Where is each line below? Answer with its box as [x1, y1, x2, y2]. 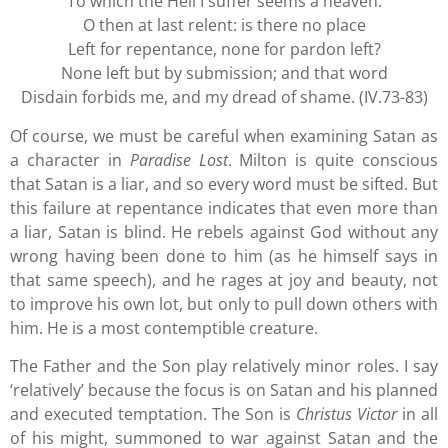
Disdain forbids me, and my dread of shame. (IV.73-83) [20, 86, 428, 109]
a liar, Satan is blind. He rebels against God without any [10, 220, 438, 243]
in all [397, 403, 438, 426]
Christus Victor [296, 403, 397, 426]
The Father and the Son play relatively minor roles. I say [10, 355, 438, 378]
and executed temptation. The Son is [10, 403, 296, 426]
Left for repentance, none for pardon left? [67, 38, 381, 61]
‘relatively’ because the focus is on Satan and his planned [10, 379, 438, 402]
